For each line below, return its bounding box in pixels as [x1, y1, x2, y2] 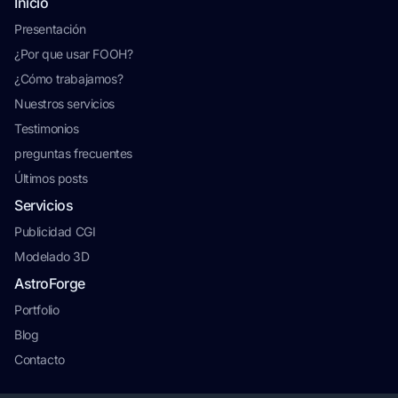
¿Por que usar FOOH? [14, 46, 133, 61]
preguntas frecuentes [14, 146, 132, 161]
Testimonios [14, 121, 79, 136]
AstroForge [14, 275, 85, 292]
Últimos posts [14, 171, 88, 186]
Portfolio [14, 302, 60, 317]
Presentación [14, 21, 86, 36]
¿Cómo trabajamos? [14, 71, 123, 86]
